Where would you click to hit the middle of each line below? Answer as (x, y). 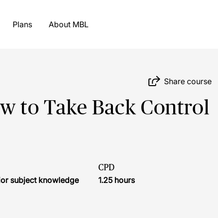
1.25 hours (117, 180)
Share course (188, 81)
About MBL (80, 24)
